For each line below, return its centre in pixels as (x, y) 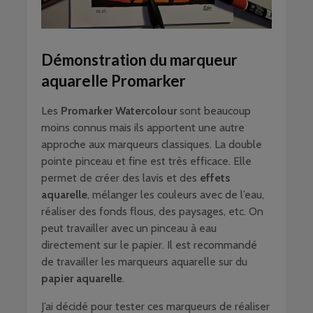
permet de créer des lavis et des (121, 177)
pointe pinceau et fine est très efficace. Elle (146, 161)
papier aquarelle (82, 278)
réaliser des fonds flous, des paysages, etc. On (152, 211)
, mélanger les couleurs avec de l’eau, (176, 194)
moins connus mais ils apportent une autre (143, 127)
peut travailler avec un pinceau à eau (129, 228)
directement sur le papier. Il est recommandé (149, 245)
